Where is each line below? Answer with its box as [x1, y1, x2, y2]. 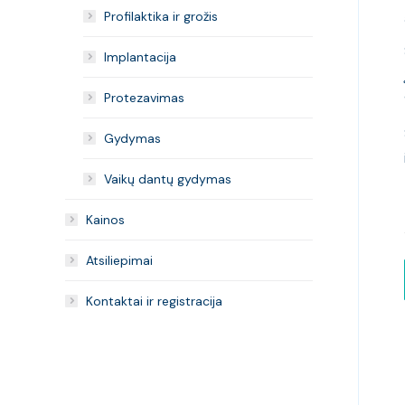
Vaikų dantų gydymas [104, 171, 231, 187]
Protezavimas [104, 89, 184, 106]
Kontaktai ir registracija [86, 293, 222, 309]
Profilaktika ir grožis [104, 8, 218, 24]
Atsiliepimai [86, 252, 153, 268]
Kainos [86, 212, 125, 228]
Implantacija [104, 49, 176, 65]
